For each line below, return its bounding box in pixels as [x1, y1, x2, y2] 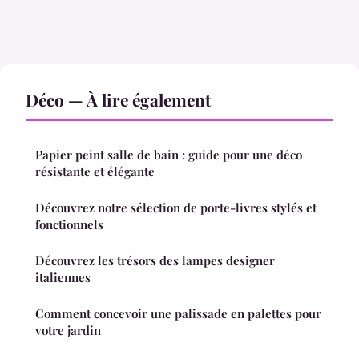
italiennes [35, 269, 91, 286]
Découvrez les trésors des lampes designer [35, 252, 275, 269]
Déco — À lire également [26, 88, 211, 111]
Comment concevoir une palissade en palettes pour [35, 305, 321, 322]
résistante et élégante [35, 163, 155, 180]
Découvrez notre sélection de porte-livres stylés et [35, 200, 317, 216]
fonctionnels [35, 216, 103, 233]
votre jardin [35, 322, 101, 339]
